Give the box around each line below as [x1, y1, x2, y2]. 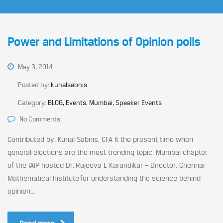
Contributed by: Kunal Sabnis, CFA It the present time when [7, 135, 193, 143]
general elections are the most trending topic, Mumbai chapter [7, 148, 208, 156]
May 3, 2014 [16, 63, 53, 71]
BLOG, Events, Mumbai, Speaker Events [48, 99, 162, 107]
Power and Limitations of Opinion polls [7, 35, 200, 48]
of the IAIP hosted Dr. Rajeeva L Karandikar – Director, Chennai [7, 161, 205, 169]
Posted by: [18, 81, 51, 89]
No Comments [19, 115, 60, 123]
